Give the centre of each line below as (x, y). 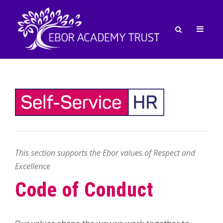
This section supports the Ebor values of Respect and (105, 153)
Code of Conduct (84, 190)
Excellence (33, 167)
